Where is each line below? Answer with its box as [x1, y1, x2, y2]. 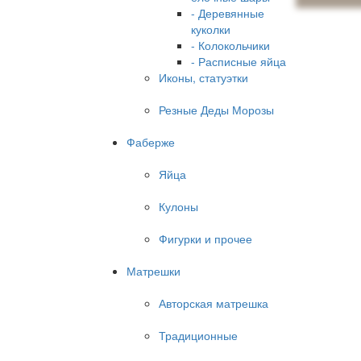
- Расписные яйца [191, 53, 286, 69]
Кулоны [159, 198, 198, 214]
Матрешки [127, 263, 180, 279]
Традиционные [159, 327, 238, 343]
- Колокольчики [191, 37, 270, 53]
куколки [191, 21, 230, 37]
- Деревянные [191, 5, 264, 21]
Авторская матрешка [159, 295, 268, 311]
